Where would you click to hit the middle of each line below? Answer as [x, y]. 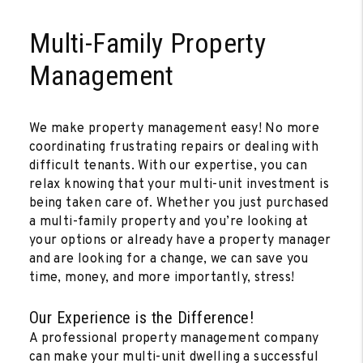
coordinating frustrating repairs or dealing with [174, 147]
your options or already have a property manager [180, 241]
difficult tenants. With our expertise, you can [168, 166]
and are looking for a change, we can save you [169, 259]
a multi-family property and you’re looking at [169, 222]
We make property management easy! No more [174, 129]
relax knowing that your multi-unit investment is [179, 185]
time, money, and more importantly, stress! [162, 278]
